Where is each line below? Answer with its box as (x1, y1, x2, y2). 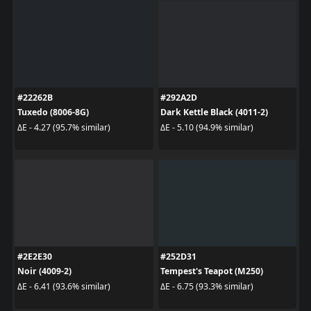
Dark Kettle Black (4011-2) (160, 106, 268, 119)
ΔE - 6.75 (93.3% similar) (160, 280, 253, 292)
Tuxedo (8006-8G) (17, 106, 89, 119)
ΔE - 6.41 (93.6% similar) (17, 280, 110, 292)
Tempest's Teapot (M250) (160, 265, 263, 278)
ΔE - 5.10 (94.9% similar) (160, 121, 253, 133)
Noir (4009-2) (17, 265, 72, 278)
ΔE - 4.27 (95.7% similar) (17, 121, 110, 133)
